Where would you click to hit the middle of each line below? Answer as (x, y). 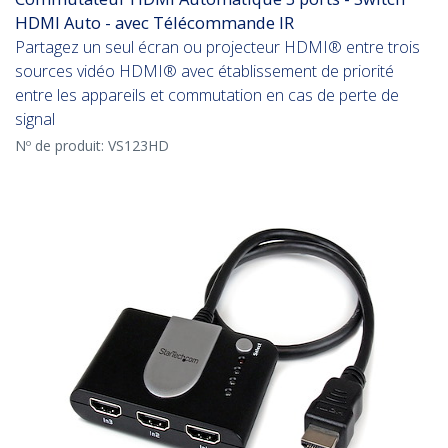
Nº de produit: (61, 146)
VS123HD (138, 146)
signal (35, 119)
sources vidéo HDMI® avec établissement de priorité (204, 71)
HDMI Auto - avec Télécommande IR (154, 23)
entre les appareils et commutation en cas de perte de (207, 95)
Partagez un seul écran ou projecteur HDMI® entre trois (217, 47)
